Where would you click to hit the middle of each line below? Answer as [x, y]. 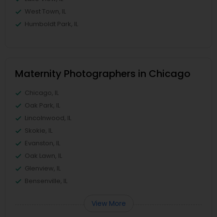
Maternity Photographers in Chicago [103, 74]
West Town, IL [45, 11]
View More [108, 203]
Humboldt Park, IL [51, 24]
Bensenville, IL [46, 181]
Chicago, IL [42, 93]
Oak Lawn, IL [43, 156]
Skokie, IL [39, 131]
